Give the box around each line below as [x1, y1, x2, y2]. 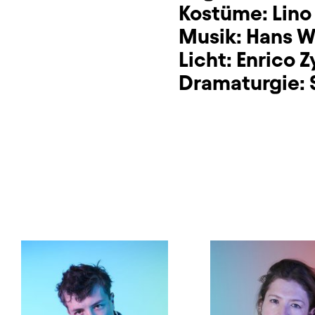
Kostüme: [179, 1, 272, 25]
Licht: [179, 48, 236, 72]
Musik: [179, 25, 246, 49]
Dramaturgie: [179, 71, 309, 95]
